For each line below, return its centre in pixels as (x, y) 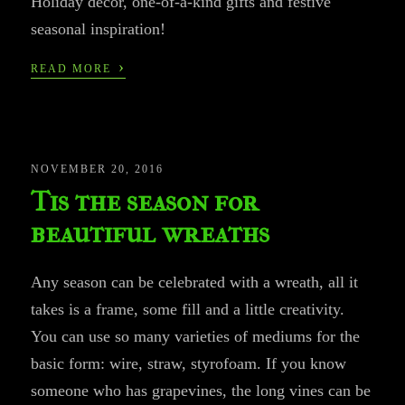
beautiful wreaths (151, 232)
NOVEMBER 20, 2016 (98, 169)
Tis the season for (145, 201)
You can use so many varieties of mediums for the (196, 336)
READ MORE (74, 68)
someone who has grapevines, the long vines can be (201, 390)
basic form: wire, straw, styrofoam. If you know (189, 363)
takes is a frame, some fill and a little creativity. (188, 309)
